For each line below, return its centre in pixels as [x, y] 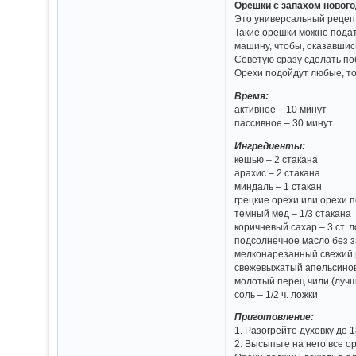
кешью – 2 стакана [277, 159]
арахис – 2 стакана [278, 172]
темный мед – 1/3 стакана [293, 213]
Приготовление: [275, 317]
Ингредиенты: [270, 145]
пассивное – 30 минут [284, 122]
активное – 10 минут [281, 109]
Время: [252, 95]
